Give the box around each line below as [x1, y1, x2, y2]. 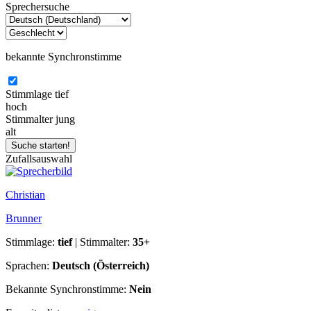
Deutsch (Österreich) [52, 259, 149, 271]
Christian [6, 188, 45, 201]
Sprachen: [6, 259, 52, 271]
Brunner [6, 212, 42, 224]
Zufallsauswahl [6, 152, 72, 165]
